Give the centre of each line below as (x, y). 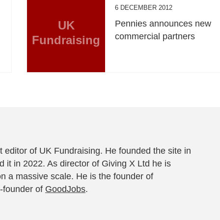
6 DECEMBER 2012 (144, 7)
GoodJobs (65, 189)
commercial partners (155, 36)
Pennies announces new (163, 23)
